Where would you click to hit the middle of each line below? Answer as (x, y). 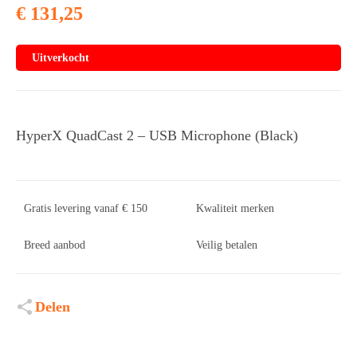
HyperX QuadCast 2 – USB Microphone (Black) (157, 136)
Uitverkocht (61, 58)
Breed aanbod (55, 245)
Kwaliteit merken (235, 209)
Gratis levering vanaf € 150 (86, 209)
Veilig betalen (227, 245)
